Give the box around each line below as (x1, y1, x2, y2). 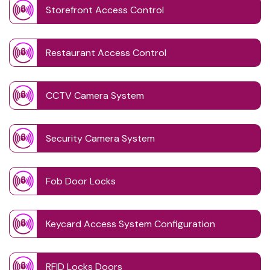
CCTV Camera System (46, 89, 144, 102)
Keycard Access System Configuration (46, 218, 215, 231)
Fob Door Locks (46, 175, 116, 188)
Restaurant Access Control (46, 46, 166, 60)
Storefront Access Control (46, 4, 164, 17)
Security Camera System (46, 132, 155, 145)
